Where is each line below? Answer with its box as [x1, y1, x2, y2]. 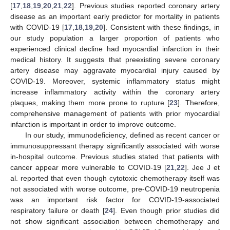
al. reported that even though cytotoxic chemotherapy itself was [10, 174, 220, 182]
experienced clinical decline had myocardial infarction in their [10, 44, 220, 53]
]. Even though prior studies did [113, 206, 220, 215]
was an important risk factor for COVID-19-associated [10, 195, 220, 204]
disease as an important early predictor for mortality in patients [10, 12, 220, 21]
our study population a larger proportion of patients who [10, 33, 220, 42]
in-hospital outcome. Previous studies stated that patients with [10, 152, 220, 161]
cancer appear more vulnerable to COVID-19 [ [10, 163, 166, 171]
